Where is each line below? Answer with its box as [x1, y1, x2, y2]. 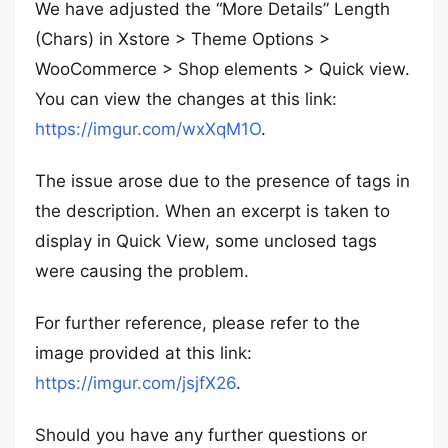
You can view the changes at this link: [35, 89, 337, 109]
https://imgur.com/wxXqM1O [35, 119, 261, 139]
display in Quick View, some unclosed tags [35, 231, 377, 251]
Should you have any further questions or [35, 425, 367, 445]
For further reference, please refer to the [35, 313, 360, 333]
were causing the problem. [35, 261, 249, 281]
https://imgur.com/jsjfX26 [35, 373, 236, 393]
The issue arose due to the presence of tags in [35, 171, 410, 191]
